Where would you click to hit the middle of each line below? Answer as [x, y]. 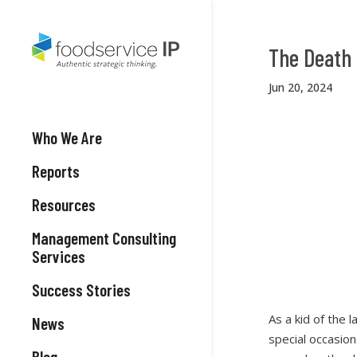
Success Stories [81, 290]
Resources [64, 204]
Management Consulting [104, 238]
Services [59, 256]
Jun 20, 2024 [300, 87]
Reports [56, 171]
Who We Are [67, 137]
